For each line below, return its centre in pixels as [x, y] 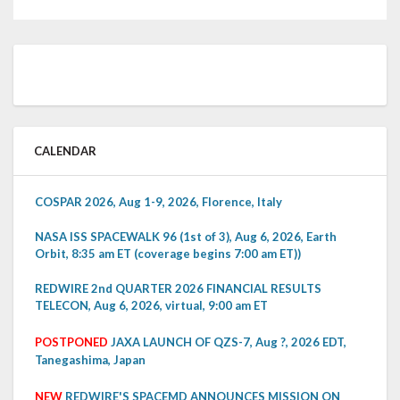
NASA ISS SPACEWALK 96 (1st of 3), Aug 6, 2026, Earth [186, 236]
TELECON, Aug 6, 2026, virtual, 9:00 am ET [151, 305]
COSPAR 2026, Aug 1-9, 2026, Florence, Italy [158, 201]
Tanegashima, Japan [90, 359]
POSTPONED [71, 342]
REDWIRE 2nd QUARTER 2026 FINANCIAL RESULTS [178, 288]
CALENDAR [65, 150]
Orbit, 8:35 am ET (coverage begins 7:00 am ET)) [168, 253]
